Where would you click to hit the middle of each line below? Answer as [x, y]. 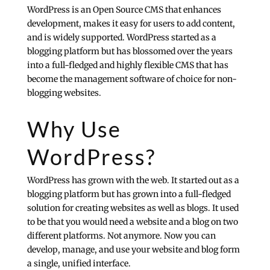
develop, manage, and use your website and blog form [133, 250]
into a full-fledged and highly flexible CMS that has [127, 65]
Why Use [74, 129]
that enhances [192, 10]
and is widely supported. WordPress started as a [121, 38]
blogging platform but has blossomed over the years [130, 52]
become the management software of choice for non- [132, 79]
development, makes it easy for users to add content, [131, 24]
